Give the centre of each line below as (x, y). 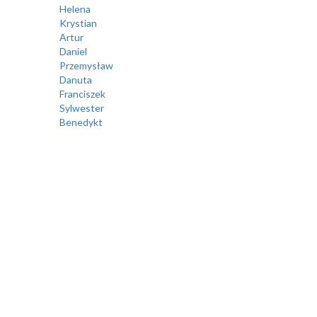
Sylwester (81, 108)
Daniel (73, 51)
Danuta (75, 79)
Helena (75, 8)
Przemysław (86, 65)
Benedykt (81, 122)
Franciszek (82, 93)
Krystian (78, 23)
